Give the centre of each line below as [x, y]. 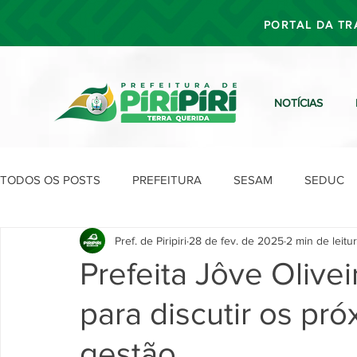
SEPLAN [253, 243]
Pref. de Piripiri [151, 240]
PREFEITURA [167, 179]
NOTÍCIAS [298, 103]
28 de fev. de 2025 [236, 240]
